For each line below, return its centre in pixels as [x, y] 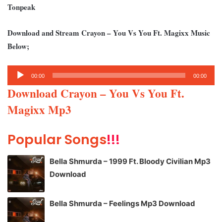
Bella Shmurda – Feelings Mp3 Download [122, 204]
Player [18, 84]
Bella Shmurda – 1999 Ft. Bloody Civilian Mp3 [130, 162]
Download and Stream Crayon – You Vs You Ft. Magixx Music [109, 32]
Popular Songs [57, 139]
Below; [18, 46]
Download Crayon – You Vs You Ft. [96, 93]
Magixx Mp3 [41, 109]
